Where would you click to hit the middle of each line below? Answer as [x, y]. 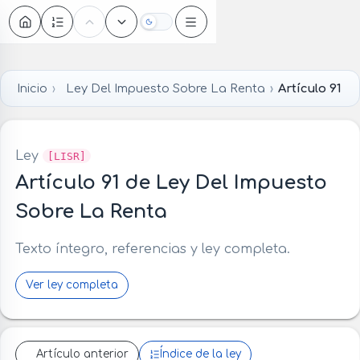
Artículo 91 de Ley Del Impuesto [171, 182]
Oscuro [175, 26]
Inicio [32, 88]
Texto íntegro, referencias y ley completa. [152, 249]
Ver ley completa [72, 284]
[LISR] [66, 156]
